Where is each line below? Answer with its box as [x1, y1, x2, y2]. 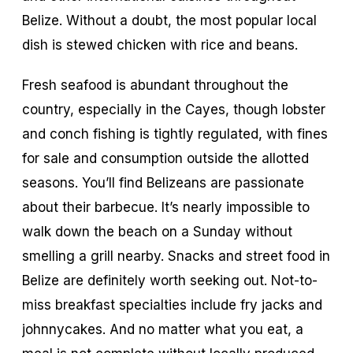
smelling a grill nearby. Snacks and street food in [22, 247, 330, 264]
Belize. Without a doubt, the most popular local [22, 12, 317, 28]
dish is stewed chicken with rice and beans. [22, 36, 298, 53]
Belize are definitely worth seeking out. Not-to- [22, 272, 318, 288]
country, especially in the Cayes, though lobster [22, 101, 325, 117]
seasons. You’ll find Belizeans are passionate [22, 174, 304, 191]
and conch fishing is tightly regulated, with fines [22, 125, 328, 142]
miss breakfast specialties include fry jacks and [22, 296, 322, 313]
